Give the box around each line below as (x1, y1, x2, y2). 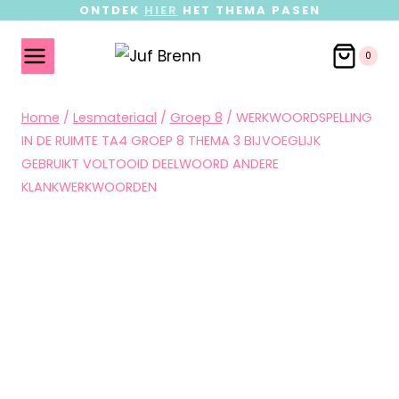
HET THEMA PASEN (177, 2, 321, 19)
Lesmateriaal (72, 109, 157, 126)
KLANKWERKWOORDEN (20, 178, 157, 196)
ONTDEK (78, 2, 144, 19)
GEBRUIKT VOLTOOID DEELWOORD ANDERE (20, 155, 279, 173)
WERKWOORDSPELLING (235, 109, 372, 126)
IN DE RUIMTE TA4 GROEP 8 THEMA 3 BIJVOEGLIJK (20, 132, 321, 150)
